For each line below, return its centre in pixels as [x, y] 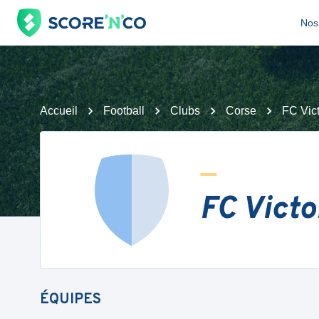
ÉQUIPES [70, 300]
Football [124, 111]
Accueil [59, 111]
